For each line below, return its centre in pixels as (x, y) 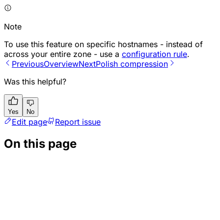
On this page (40, 143)
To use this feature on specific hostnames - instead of (103, 44)
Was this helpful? (35, 81)
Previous (28, 64)
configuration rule (154, 54)
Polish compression (132, 64)
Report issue (78, 122)
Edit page (29, 122)
